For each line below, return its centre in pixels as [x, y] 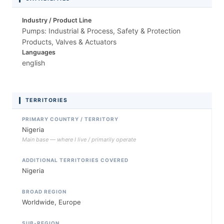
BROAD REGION [44, 191]
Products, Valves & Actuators [69, 41]
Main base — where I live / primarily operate [79, 139]
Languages [39, 52]
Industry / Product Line [57, 20]
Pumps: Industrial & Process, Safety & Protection [101, 30]
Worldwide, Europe [51, 202]
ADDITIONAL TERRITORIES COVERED [75, 160]
